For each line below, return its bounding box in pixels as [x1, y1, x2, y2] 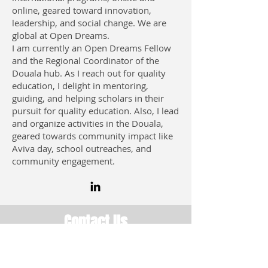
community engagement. [12, 155, 115, 167]
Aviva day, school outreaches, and [12, 142, 151, 154]
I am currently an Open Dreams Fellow [12, 42, 171, 54]
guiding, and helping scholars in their [12, 92, 164, 104]
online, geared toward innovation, [12, 4, 151, 16]
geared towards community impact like [12, 130, 173, 142]
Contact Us [64, 211, 127, 233]
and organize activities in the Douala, [12, 117, 163, 129]
